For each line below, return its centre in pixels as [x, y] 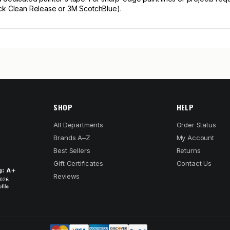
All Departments [78, 125]
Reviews [67, 176]
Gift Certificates [78, 163]
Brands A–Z [72, 138]
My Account [195, 138]
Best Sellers [72, 150]
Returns [188, 150]
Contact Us [194, 163]
